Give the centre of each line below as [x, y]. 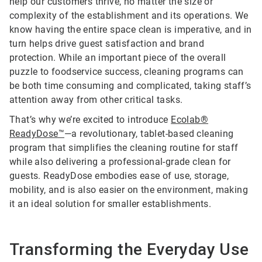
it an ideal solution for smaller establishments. [111, 204]
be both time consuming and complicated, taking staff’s [130, 86]
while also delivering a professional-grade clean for [120, 162]
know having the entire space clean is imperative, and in [131, 30]
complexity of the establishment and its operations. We [129, 16]
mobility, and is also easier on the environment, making [129, 190]
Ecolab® [190, 120]
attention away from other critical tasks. [96, 100]
